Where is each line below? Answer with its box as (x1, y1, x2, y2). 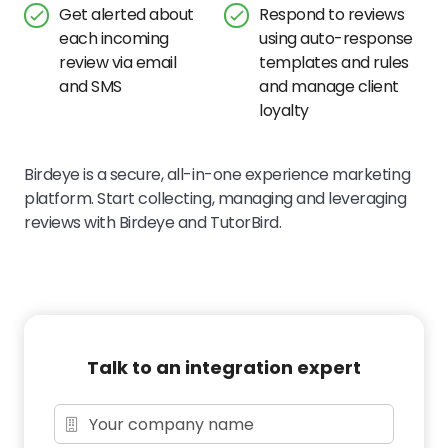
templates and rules (259, 51, 409, 74)
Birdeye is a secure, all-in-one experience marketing (24, 163, 411, 186)
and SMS (59, 75, 122, 98)
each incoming (59, 27, 169, 50)
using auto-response (259, 27, 413, 50)
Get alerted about (59, 3, 194, 26)
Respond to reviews (259, 3, 405, 26)
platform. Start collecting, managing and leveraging (24, 187, 407, 210)
